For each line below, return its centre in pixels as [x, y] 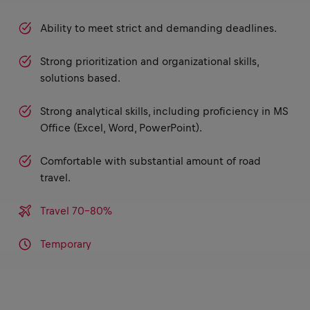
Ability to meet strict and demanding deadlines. [158, 28]
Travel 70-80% [76, 211]
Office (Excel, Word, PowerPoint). [121, 128]
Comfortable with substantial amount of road [151, 161]
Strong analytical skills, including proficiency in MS [164, 111]
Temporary [66, 244]
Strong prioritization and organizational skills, [149, 62]
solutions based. [80, 78]
